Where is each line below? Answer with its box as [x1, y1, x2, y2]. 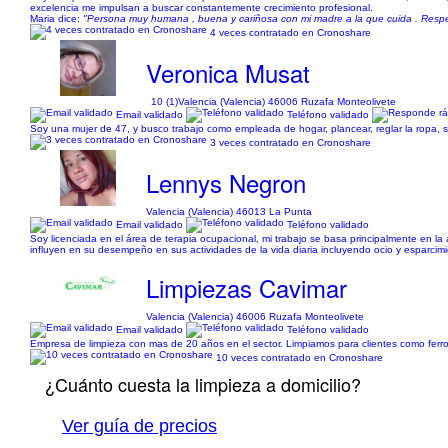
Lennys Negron [146, 165, 307, 200]
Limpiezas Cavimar [146, 270, 348, 305]
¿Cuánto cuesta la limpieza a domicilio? [45, 371, 361, 397]
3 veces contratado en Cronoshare [210, 136, 371, 148]
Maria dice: [30, 13, 83, 24]
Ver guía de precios [62, 416, 217, 436]
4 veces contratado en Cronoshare [210, 26, 371, 38]
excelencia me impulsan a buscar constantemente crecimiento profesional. [30, 2, 373, 13]
